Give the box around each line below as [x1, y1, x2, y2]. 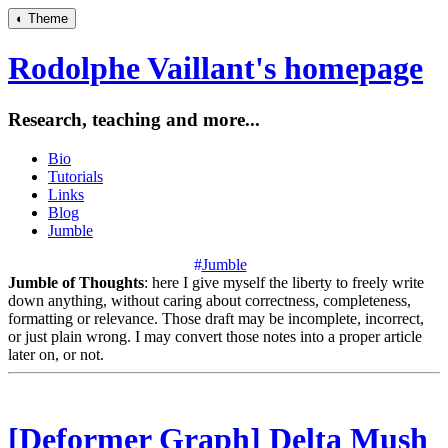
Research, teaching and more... [8, 108, 260, 130]
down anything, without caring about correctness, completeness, [8, 291, 411, 309]
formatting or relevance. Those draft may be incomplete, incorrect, [8, 309, 424, 327]
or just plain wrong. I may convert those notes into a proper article [8, 327, 422, 345]
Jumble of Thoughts [8, 273, 144, 291]
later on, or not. [8, 345, 104, 363]
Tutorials [48, 167, 103, 185]
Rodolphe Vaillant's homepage [8, 50, 423, 87]
